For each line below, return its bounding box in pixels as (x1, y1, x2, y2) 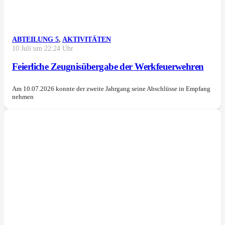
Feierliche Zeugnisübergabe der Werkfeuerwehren (12, 61, 204, 72)
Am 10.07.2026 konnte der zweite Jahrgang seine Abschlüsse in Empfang (12, 85, 210, 93)
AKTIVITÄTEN (62, 36, 111, 44)
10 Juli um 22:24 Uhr (12, 45, 73, 53)
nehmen (12, 93, 34, 101)
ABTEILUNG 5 (12, 36, 59, 44)
